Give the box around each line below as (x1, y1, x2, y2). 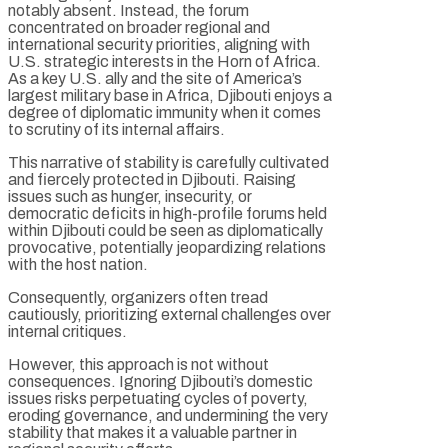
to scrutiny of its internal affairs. (8, 120, 225, 138)
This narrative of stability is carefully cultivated (8, 153, 329, 171)
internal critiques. (8, 322, 127, 340)
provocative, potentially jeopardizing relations (8, 238, 326, 256)
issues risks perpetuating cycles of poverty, (8, 389, 308, 407)
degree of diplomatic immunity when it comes (8, 103, 321, 121)
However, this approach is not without (8, 355, 269, 373)
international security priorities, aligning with (8, 35, 310, 53)
